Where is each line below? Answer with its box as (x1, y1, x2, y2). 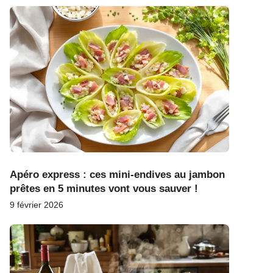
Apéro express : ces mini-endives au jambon (10, 168, 225, 180)
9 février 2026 (10, 199, 63, 210)
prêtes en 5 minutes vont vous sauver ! (10, 182, 198, 194)
